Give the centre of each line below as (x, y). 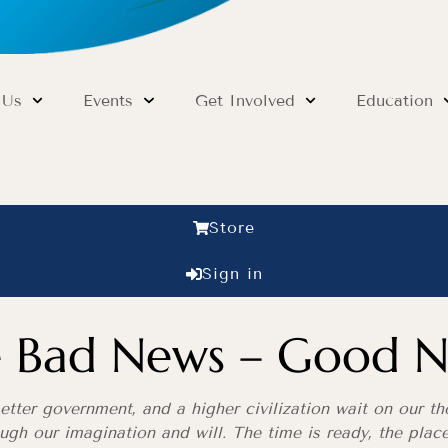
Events (108, 100)
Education (394, 100)
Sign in (232, 273)
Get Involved (244, 100)
